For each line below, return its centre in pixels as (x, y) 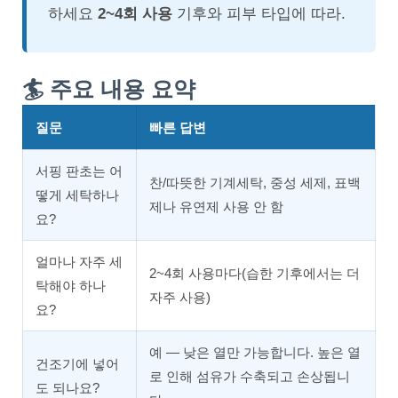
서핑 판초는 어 (79, 171)
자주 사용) (180, 297)
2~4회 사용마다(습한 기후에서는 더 (255, 273)
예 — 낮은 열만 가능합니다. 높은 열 (255, 352)
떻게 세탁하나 (77, 195)
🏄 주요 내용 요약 (109, 89)
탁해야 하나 (71, 286)
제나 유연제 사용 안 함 (216, 207)
